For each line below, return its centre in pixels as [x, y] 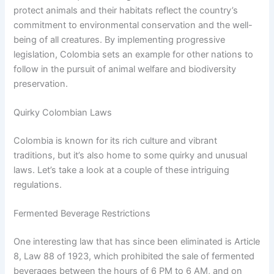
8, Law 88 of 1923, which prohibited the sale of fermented [134, 257]
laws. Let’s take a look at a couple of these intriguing [122, 170]
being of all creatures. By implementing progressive [120, 39]
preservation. [41, 83]
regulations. [38, 184]
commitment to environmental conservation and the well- [133, 25]
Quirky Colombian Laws [63, 113]
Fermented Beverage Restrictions [82, 214]
